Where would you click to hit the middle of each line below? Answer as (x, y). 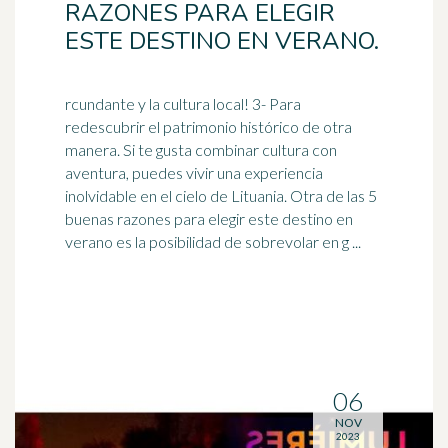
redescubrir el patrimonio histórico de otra (208, 126)
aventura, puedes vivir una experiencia (194, 172)
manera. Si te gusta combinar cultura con (201, 149)
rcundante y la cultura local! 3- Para (183, 103)
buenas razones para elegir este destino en (209, 218)
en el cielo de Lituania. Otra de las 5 (257, 195)
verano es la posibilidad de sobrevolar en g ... (213, 241)
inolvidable (101, 195)
